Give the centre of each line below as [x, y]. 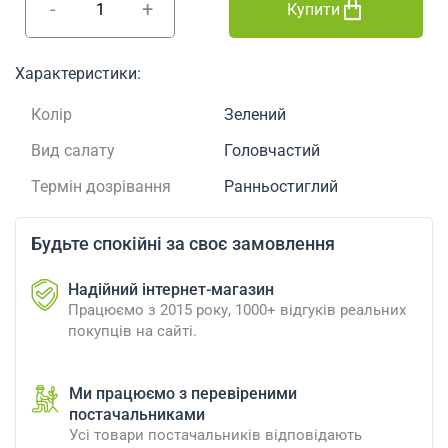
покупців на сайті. [132, 330]
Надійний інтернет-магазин [171, 289]
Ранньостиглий [281, 186]
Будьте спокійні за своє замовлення [183, 243]
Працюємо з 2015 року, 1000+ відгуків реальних [237, 309]
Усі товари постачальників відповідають [215, 434]
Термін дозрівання [101, 186]
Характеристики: [78, 73]
